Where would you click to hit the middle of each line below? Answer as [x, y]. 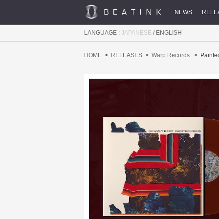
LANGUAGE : [103, 33]
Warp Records [171, 55]
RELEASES [127, 55]
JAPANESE [136, 33]
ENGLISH [169, 33]
